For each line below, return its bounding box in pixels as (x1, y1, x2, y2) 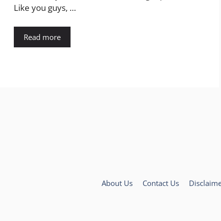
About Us (102, 178, 133, 188)
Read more (24, 32, 61, 42)
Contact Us (143, 178, 179, 188)
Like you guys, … (14, 2, 76, 14)
